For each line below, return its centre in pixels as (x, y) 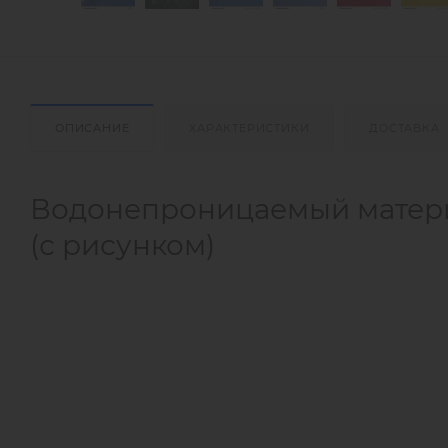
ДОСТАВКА (404, 127)
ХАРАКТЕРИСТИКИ (249, 127)
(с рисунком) (122, 244)
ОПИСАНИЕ (92, 127)
